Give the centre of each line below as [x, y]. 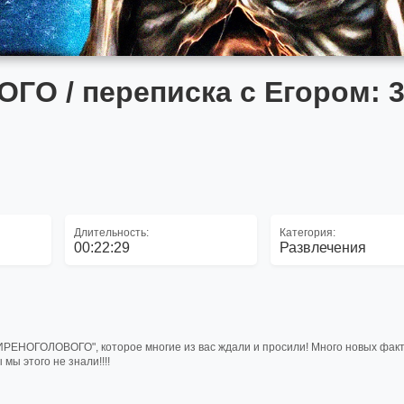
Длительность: [111, 233]
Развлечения [323, 248]
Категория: [308, 233]
